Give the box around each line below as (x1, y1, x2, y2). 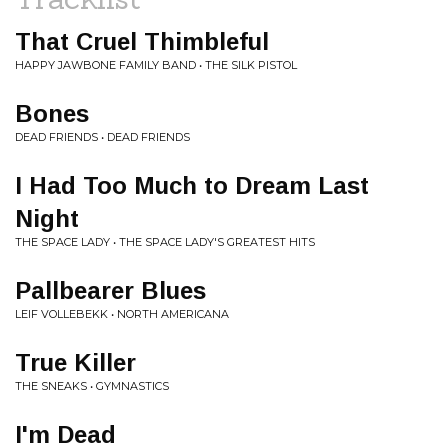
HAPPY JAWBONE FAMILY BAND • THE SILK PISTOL (15, 58, 297, 72)
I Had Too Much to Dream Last (15, 172, 369, 199)
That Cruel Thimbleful (15, 28, 269, 55)
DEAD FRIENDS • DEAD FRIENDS (15, 130, 190, 144)
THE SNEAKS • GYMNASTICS (15, 379, 169, 393)
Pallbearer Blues (15, 277, 206, 304)
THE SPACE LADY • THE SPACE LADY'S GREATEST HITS (15, 235, 315, 249)
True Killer (15, 349, 136, 376)
